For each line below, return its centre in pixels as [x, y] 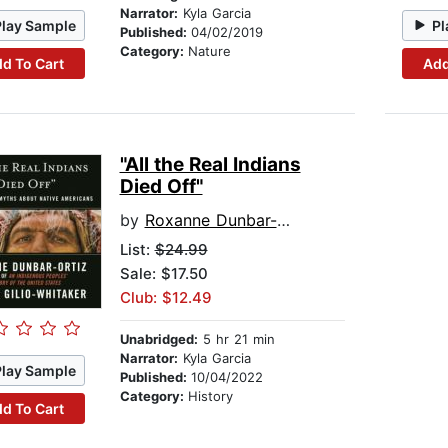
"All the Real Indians [210, 165]
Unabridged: [158, 339]
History [210, 396]
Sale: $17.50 [163, 274]
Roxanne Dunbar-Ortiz [210, 220]
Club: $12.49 [165, 298]
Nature [209, 51]
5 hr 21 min [236, 339]
